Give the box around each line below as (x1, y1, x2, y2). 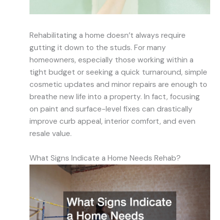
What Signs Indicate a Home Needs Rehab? (29, 153, 181, 163)
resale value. (29, 128, 72, 138)
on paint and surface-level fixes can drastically (29, 104, 192, 114)
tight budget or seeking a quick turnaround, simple (29, 67, 207, 77)
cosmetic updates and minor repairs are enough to (29, 79, 207, 89)
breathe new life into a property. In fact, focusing (29, 91, 200, 102)
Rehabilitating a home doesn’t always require (29, 30, 186, 40)
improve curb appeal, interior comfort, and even (29, 116, 195, 126)
